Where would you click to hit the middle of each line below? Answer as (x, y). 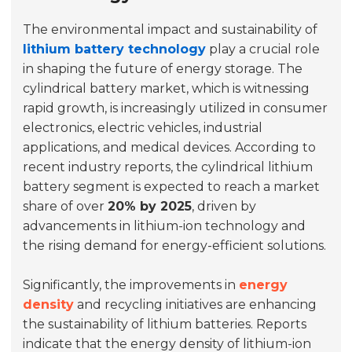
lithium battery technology (115, 49)
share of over (66, 207)
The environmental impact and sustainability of (170, 30)
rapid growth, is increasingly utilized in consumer (176, 108)
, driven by (224, 207)
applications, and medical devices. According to (170, 148)
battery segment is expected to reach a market (172, 187)
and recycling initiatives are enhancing (196, 305)
